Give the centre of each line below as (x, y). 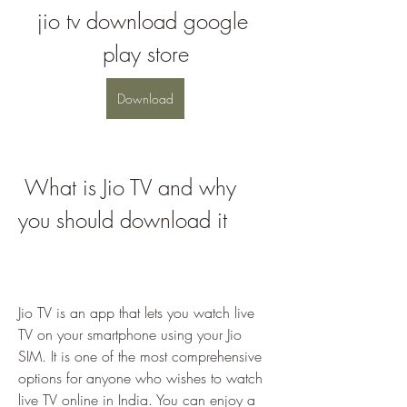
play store (145, 54)
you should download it (123, 220)
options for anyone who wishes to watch (140, 378)
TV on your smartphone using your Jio (130, 334)
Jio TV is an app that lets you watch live (136, 313)
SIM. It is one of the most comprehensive (140, 356)
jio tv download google (142, 21)
